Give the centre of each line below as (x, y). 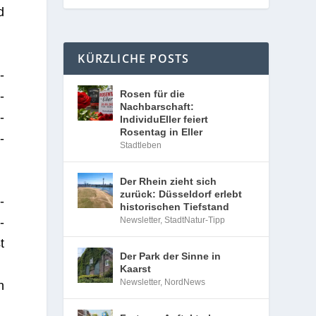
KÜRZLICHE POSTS (134, 59)
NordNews (185, 282)
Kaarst (136, 269)
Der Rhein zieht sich (169, 181)
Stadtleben (141, 145)
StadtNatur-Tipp (195, 220)
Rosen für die (153, 94)
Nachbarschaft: (157, 107)
